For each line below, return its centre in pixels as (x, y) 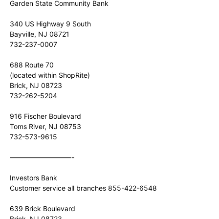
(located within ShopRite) (50, 75)
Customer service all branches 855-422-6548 (83, 188)
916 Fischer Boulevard (45, 116)
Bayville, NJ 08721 (40, 34)
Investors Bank (33, 178)
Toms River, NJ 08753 (45, 126)
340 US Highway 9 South (50, 24)
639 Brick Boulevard (43, 208)
